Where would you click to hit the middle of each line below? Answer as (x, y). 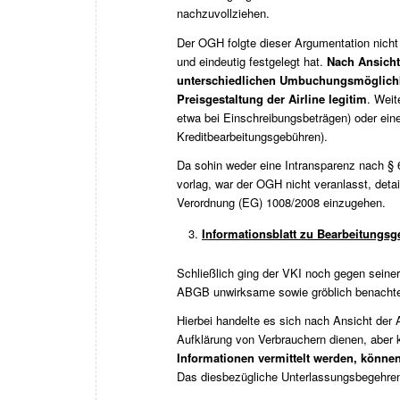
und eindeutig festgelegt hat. (252, 61)
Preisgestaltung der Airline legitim (272, 98)
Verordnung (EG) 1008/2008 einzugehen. (281, 202)
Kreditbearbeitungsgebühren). (252, 136)
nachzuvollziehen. (223, 13)
